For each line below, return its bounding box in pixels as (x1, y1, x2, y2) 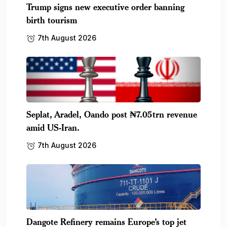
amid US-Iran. (26, 122, 80, 133)
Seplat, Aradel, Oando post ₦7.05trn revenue (26, 108, 197, 120)
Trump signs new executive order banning (26, 1, 184, 12)
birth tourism (26, 14, 77, 25)
